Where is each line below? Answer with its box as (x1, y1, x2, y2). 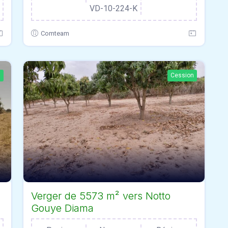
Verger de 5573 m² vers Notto (31, 189, 170, 202)
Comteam (41, 30, 69, 38)
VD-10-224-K (89, 4, 137, 14)
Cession (170, 72, 194, 79)
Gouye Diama (31, 202, 94, 214)
